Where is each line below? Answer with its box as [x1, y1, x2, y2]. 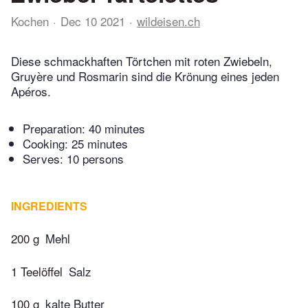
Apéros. [11, 82, 51, 100]
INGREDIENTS [11, 198, 87, 214]
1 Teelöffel [11, 262, 63, 280]
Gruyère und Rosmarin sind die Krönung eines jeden [11, 67, 279, 85]
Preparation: [23, 120, 89, 137]
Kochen [11, 12, 49, 30]
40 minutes [89, 120, 145, 137]
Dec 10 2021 [60, 12, 125, 30]
